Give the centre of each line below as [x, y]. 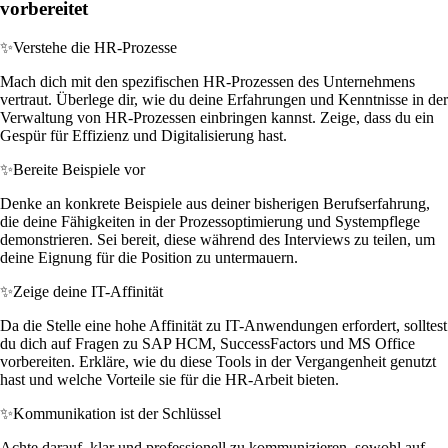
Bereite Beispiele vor [79, 169]
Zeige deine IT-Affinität [88, 291]
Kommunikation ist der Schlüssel [117, 413]
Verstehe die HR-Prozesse [95, 47]
